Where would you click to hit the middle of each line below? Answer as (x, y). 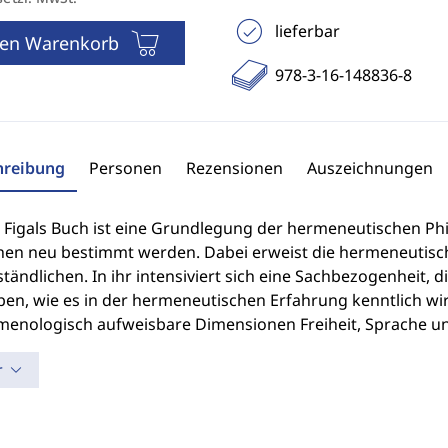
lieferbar (307, 31)
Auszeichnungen (369, 168)
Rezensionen (234, 168)
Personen (125, 168)
